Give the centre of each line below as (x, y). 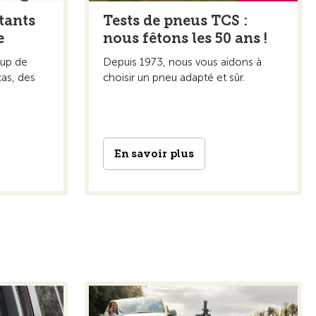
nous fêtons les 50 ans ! (185, 38)
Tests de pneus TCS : (175, 20)
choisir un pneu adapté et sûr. (174, 77)
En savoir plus (154, 153)
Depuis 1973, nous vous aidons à (182, 62)
